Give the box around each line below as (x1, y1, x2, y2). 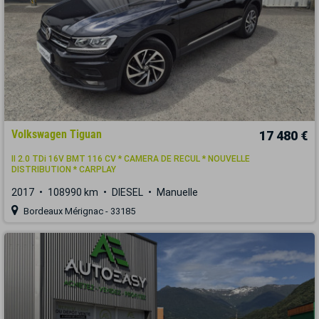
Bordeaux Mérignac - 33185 (21, 205, 135, 216)
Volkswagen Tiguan (11, 127, 102, 141)
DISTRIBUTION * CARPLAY (11, 164, 116, 174)
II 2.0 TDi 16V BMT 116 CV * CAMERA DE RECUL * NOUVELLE (11, 153, 250, 164)
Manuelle (157, 186, 198, 198)
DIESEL (112, 186, 143, 198)
